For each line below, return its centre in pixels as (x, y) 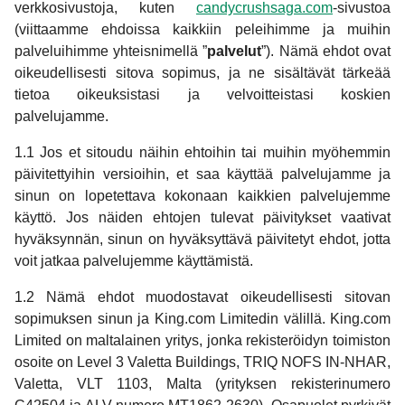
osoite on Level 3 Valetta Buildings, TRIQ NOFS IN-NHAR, (202, 363)
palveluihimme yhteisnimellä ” (111, 52)
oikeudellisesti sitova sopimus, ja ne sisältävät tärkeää (202, 73)
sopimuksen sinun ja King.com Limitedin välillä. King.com (202, 319)
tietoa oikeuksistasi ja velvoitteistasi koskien (202, 95)
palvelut (235, 52)
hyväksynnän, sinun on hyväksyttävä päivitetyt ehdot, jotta (202, 240)
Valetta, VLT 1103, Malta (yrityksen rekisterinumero (202, 384)
